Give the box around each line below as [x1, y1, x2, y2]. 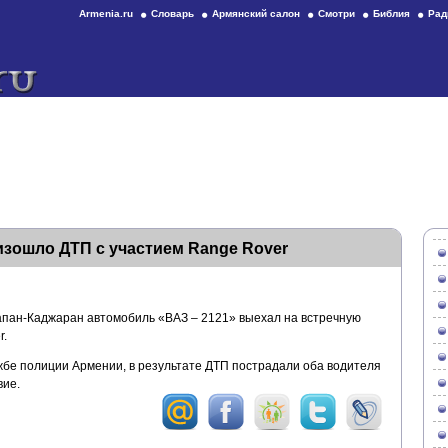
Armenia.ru [79, 8, 133, 19]
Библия [373, 8, 410, 19]
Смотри [318, 8, 355, 19]
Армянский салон [212, 8, 300, 19]
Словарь [151, 8, 194, 19]
